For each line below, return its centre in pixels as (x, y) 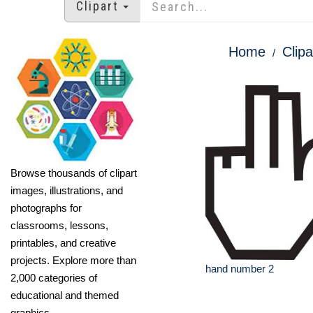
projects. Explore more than (73, 260)
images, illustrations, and (67, 190)
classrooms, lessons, (59, 225)
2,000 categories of (54, 277)
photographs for (46, 208)
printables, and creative (63, 242)
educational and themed (65, 295)
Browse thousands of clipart (74, 173)
